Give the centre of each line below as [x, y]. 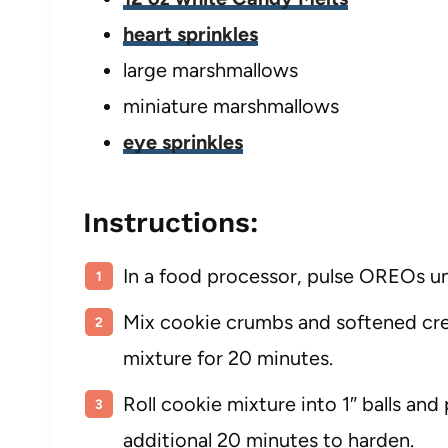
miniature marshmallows [231, 106]
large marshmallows [210, 70]
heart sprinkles [190, 34]
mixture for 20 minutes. [228, 358]
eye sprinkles [183, 142]
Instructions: [170, 222]
